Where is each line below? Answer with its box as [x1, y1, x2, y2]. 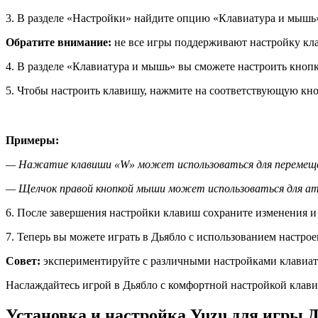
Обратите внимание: [6, 35, 111, 48]
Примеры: [6, 133, 59, 146]
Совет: [6, 254, 40, 267]
